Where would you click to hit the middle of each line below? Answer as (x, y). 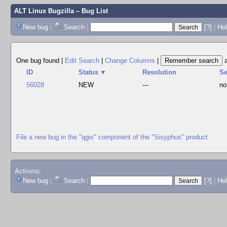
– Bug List (91, 11)
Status (89, 72)
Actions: (27, 171)
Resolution (160, 72)
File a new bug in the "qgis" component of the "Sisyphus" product (112, 137)
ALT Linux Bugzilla (44, 11)
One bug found (39, 61)
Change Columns (130, 61)
